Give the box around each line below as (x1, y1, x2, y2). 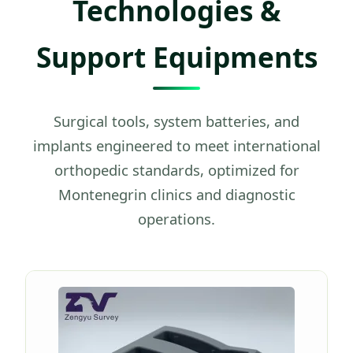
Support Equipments (35, 37, 318, 76)
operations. (138, 208, 215, 229)
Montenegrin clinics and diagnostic (58, 184, 295, 204)
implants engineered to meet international (32, 135, 321, 155)
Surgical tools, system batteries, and (54, 110, 299, 131)
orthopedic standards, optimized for (54, 159, 299, 180)
